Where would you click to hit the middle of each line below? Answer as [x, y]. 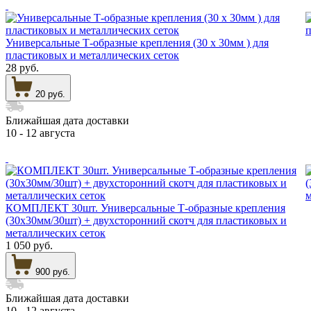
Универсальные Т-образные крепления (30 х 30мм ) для [137, 42]
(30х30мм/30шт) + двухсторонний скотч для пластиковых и [146, 220]
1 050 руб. [29, 245]
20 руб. [50, 94]
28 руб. [22, 67]
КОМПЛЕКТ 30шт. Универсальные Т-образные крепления [145, 208]
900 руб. [53, 271]
